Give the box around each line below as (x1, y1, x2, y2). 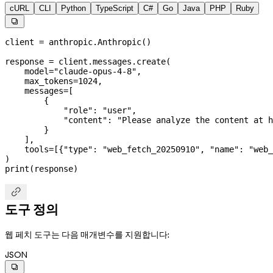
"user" (102, 105, 132, 116)
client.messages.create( (54, 57, 171, 67)
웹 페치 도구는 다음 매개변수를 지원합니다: (5, 229, 169, 240)
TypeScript (96, 4, 133, 13)
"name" (210, 144, 239, 155)
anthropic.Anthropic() (44, 37, 151, 48)
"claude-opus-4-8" (54, 66, 136, 77)
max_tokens (5, 76, 73, 87)
